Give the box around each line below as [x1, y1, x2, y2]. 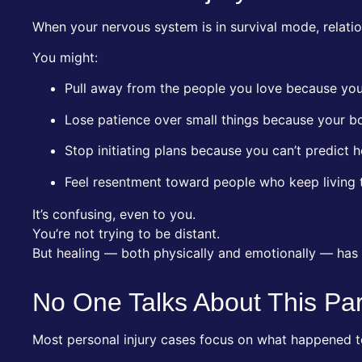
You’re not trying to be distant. [32, 225, 220, 242]
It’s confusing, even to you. [32, 205, 196, 222]
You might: [32, 49, 98, 66]
